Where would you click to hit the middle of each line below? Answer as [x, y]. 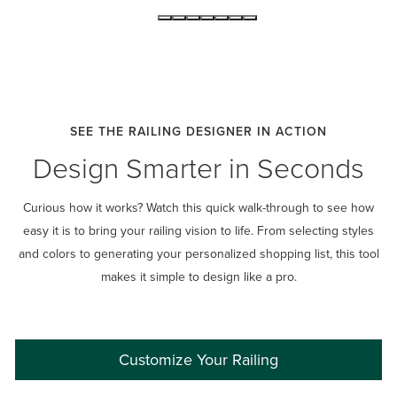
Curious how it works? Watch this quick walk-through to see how [198, 207]
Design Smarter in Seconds [198, 167]
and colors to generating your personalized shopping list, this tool [198, 253]
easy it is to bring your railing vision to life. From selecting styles [198, 230]
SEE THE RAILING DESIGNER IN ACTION [198, 131]
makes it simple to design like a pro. [198, 276]
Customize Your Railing [198, 360]
